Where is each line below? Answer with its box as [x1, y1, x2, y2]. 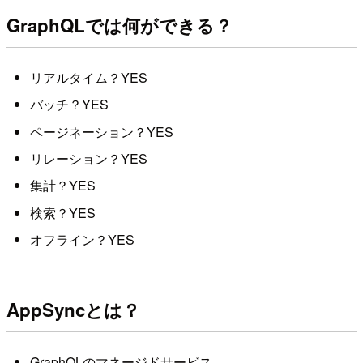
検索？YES [29, 203, 96, 222]
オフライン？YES [29, 230, 135, 250]
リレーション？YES [29, 149, 147, 169]
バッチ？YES [29, 95, 109, 114]
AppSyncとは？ [6, 296, 140, 322]
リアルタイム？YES [29, 67, 147, 87]
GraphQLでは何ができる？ [6, 11, 233, 38]
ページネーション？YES [29, 122, 173, 141]
